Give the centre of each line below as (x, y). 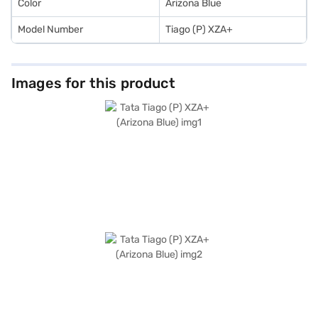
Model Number (50, 30)
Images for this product (93, 83)
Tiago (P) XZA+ (199, 30)
